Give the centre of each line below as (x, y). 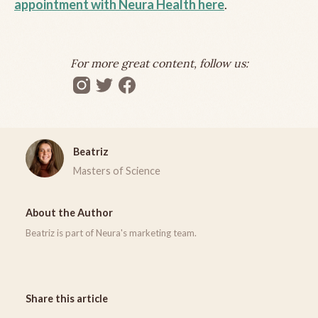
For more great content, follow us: (159, 63)
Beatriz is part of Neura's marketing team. (111, 232)
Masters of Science (116, 170)
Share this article (67, 298)
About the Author (69, 212)
